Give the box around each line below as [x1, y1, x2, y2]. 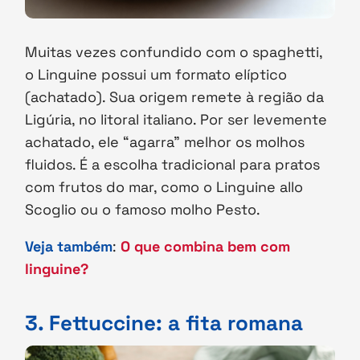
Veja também [25, 236, 113, 256]
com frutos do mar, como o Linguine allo [25, 177, 304, 196]
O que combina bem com [121, 236, 291, 256]
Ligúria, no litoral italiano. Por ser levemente [25, 109, 328, 129]
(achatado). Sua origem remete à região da [25, 87, 325, 106]
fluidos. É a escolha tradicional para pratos [25, 154, 321, 174]
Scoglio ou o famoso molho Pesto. [25, 199, 261, 219]
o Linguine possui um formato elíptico [25, 64, 288, 84]
